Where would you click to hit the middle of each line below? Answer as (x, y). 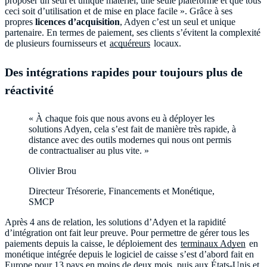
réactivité (29, 90)
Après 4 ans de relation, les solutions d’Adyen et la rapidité (115, 222)
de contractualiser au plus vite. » (89, 150)
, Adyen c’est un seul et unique (178, 21)
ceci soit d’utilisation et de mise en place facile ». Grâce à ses (119, 11)
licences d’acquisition (77, 21)
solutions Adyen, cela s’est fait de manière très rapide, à (132, 129)
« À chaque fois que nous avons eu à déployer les (122, 118)
